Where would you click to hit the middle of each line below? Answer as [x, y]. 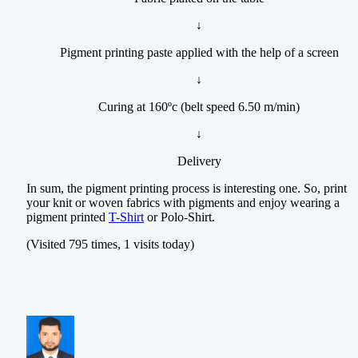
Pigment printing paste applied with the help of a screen [199, 53]
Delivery [199, 161]
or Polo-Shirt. [179, 217]
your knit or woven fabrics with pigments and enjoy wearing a [183, 203]
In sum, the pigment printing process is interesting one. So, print [187, 189]
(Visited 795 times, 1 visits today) [110, 245]
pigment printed [68, 217]
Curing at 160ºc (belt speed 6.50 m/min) [199, 107]
